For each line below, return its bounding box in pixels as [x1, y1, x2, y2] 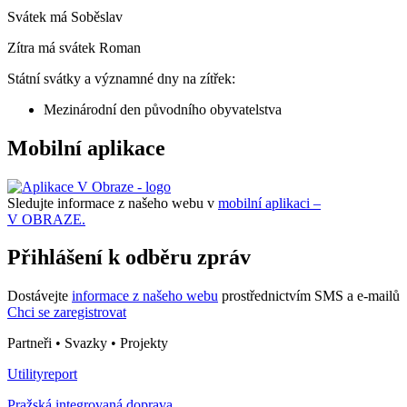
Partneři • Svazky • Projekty [7, 335, 168, 352]
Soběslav [71, 8, 123, 25]
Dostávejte [7, 288, 72, 304]
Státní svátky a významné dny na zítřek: [7, 70, 235, 86]
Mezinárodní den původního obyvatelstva [44, 101, 282, 117]
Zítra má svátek [7, 39, 99, 55]
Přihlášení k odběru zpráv [7, 245, 251, 270]
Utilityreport [7, 366, 77, 382]
